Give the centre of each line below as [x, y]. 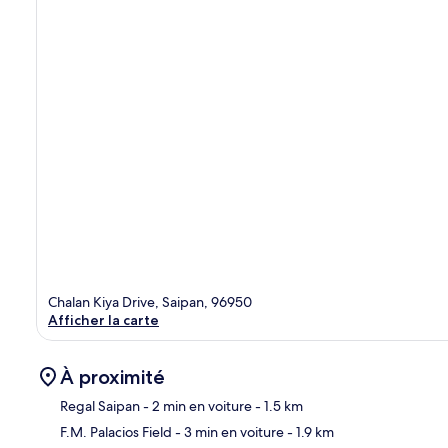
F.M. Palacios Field [116, 431]
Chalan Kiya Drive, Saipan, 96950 [150, 301]
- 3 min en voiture [228, 431]
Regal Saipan [100, 405]
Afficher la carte [103, 319]
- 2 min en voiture [196, 405]
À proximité [112, 376]
